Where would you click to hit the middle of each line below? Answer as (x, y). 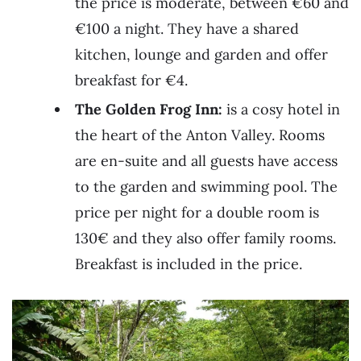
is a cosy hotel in (281, 110)
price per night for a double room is (197, 213)
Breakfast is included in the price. (189, 264)
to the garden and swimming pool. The (206, 187)
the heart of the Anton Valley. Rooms (200, 135)
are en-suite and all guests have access (206, 161)
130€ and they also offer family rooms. (205, 239)
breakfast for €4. (131, 81)
